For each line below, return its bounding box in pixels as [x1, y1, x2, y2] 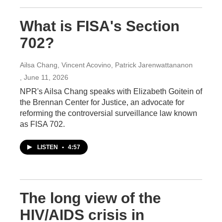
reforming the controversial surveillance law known [20, 109, 197, 117]
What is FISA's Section [20, 18, 179, 34]
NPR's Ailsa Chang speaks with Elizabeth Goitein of [20, 87, 202, 96]
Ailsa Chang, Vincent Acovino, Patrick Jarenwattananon [20, 61, 193, 69]
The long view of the [20, 190, 161, 206]
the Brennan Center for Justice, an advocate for [20, 98, 184, 107]
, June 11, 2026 [20, 73, 68, 81]
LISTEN [37, 144, 59, 151]
